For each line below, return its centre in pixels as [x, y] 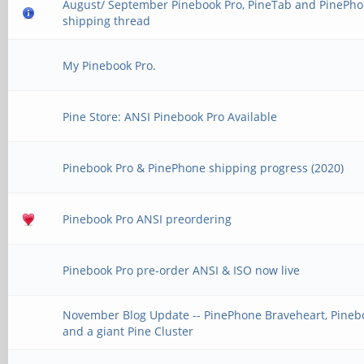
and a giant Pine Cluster [128, 331]
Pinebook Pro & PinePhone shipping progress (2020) [204, 168]
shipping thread [107, 21]
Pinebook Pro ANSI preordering [147, 219]
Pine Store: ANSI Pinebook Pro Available [170, 117]
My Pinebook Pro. [110, 65]
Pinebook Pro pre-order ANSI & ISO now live [182, 270]
